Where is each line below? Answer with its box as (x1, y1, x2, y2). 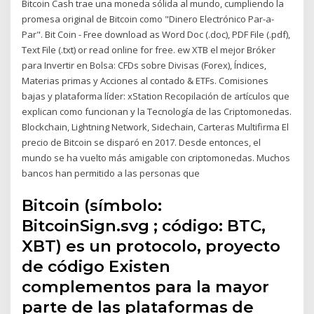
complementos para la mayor (22, 276, 270, 296)
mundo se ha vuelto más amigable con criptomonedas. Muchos (22, 151, 291, 165)
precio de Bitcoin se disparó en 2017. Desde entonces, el (22, 136, 261, 149)
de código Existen (22, 256, 171, 276)
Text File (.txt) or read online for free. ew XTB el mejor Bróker (22, 43, 276, 57)
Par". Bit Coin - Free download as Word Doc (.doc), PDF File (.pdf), (22, 28, 291, 41)
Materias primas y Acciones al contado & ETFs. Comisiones (22, 74, 269, 88)
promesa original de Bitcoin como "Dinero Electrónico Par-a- (22, 13, 275, 26)
